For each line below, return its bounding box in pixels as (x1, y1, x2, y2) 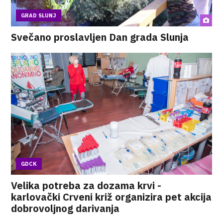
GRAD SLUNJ (21, 12, 57, 19)
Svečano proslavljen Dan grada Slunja (11, 30, 189, 44)
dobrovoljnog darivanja (11, 202, 120, 215)
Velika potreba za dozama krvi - (11, 179, 162, 192)
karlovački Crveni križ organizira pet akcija (11, 190, 212, 204)
